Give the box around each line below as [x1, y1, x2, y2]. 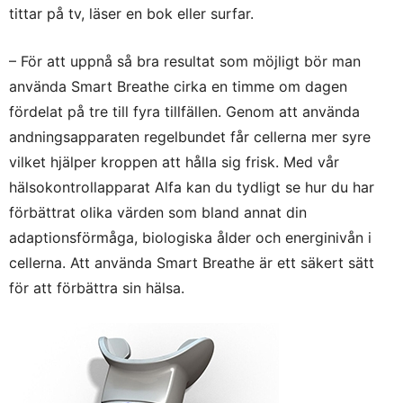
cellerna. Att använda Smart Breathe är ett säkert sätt [9, 253, 374, 272]
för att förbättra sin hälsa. [9, 278, 184, 297]
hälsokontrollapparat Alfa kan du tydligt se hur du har [9, 177, 374, 196]
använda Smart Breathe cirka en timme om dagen [9, 76, 347, 95]
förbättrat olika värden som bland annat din [9, 202, 307, 221]
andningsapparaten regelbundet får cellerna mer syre [9, 127, 371, 146]
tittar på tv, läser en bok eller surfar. [9, 4, 254, 22]
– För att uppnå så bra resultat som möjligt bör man [9, 51, 361, 70]
